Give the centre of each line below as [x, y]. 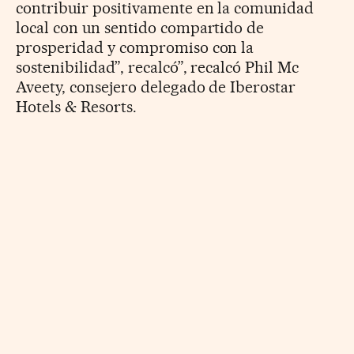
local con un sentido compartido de [140, 27]
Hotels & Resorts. [76, 106]
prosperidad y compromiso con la [135, 47]
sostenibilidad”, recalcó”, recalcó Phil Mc [158, 67]
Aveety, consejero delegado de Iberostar [156, 87]
